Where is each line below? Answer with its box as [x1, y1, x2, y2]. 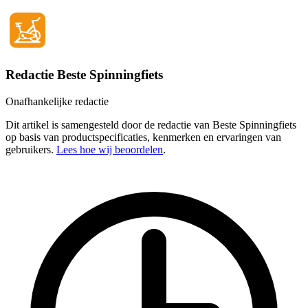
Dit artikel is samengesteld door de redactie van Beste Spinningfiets [5, 118, 296, 131]
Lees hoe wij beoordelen [56, 143, 163, 155]
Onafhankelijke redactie [5, 95, 109, 107]
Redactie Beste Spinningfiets [5, 67, 163, 82]
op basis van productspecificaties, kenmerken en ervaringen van [5, 131, 281, 143]
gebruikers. [5, 143, 56, 155]
